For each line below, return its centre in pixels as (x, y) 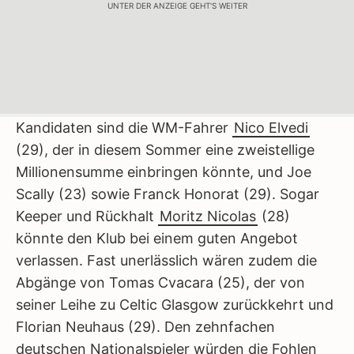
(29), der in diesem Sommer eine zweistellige (165, 150)
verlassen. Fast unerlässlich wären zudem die (166, 260)
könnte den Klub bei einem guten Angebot (157, 238)
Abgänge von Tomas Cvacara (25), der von (160, 282)
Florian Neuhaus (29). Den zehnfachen (145, 327)
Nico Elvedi (271, 128)
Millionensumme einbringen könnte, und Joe (164, 172)
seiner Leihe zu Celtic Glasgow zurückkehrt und (175, 305)
